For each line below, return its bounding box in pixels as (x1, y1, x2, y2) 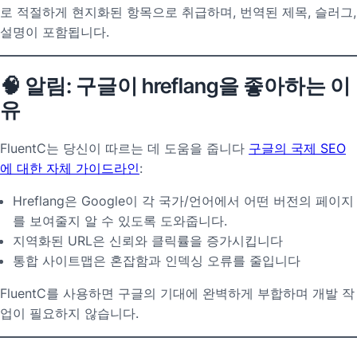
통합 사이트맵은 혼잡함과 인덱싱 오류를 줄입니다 (13, 253, 300, 269)
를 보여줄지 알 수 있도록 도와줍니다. (13, 213, 227, 229)
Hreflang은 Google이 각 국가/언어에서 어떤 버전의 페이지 (13, 193, 354, 210)
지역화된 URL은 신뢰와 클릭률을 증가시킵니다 (13, 233, 283, 249)
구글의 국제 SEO (249, 140, 346, 157)
